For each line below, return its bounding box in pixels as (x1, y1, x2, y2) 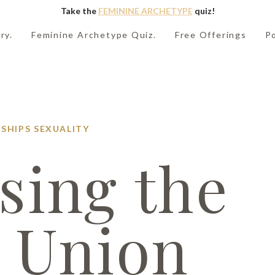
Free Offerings (174, 29, 247, 40)
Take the (60, 6, 98, 16)
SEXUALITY (33, 123, 90, 134)
